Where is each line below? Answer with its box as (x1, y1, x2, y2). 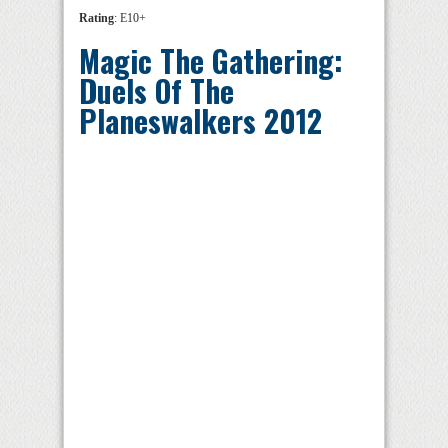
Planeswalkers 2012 (79, 98, 322, 144)
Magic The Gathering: (79, 38, 343, 84)
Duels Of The (79, 68, 234, 114)
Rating (79, 11, 114, 26)
